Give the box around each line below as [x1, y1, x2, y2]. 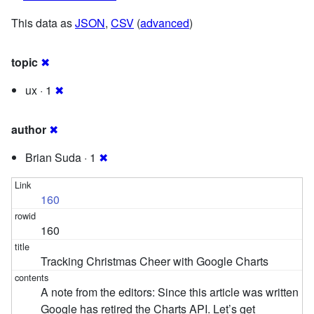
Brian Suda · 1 [25, 149, 99, 165]
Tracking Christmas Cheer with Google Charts [41, 252, 269, 269]
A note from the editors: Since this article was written [41, 283, 299, 300]
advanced [140, 14, 189, 31]
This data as [11, 14, 75, 31]
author [11, 121, 46, 137]
